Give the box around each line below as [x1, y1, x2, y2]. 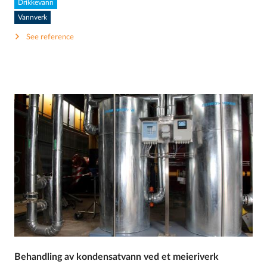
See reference [26, 33, 74, 42]
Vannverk [18, 13, 48, 21]
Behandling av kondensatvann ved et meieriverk [14, 252, 219, 262]
